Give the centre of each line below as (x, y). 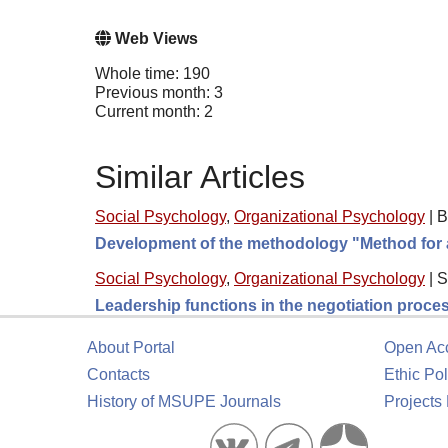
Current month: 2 (154, 111)
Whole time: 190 (152, 73)
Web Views (154, 38)
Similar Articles (200, 177)
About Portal (131, 347)
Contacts (118, 374)
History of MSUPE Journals (184, 401)
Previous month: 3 (159, 92)
